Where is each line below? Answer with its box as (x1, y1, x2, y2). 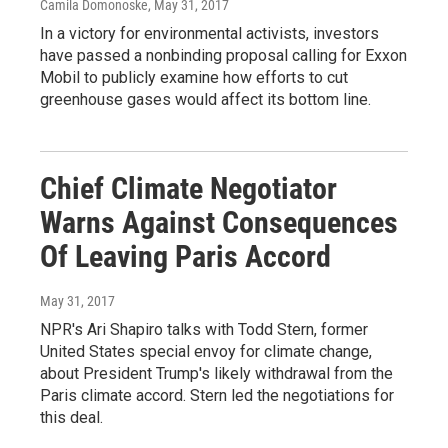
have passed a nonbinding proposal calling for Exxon (40, 46, 407, 66)
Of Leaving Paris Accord (40, 239, 331, 275)
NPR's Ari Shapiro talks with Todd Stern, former (40, 320, 368, 340)
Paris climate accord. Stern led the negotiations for (40, 386, 394, 406)
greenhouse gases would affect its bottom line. (40, 90, 371, 110)
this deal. (40, 408, 103, 428)
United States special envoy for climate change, (40, 342, 372, 362)
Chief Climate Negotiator (40, 171, 337, 207)
